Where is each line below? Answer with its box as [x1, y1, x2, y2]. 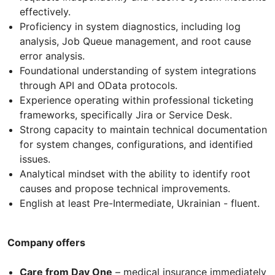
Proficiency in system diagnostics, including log [20, 20, 241, 33]
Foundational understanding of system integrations [20, 64, 256, 77]
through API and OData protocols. [20, 79, 177, 91]
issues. [20, 152, 50, 165]
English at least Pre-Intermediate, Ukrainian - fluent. [20, 196, 260, 209]
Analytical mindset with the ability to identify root [20, 167, 250, 180]
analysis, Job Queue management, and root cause [20, 34, 251, 47]
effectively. [20, 5, 71, 18]
